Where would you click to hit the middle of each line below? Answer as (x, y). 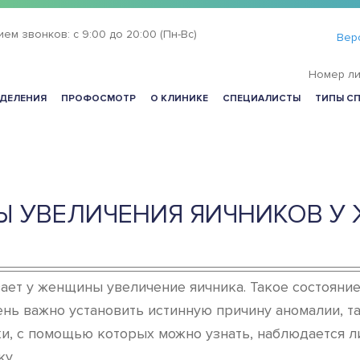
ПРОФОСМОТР (98, 98)
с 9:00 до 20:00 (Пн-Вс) (135, 34)
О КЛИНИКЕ (179, 98)
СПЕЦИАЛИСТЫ (262, 98)
